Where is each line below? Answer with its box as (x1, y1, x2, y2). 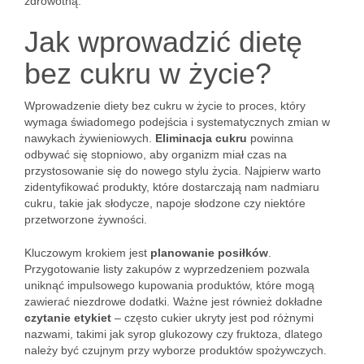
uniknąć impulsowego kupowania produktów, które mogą (24, 279, 314, 292)
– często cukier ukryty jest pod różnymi (111, 311, 314, 324)
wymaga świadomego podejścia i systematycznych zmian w (24, 115, 330, 128)
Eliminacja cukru (155, 132, 247, 145)
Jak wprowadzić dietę (24, 25, 302, 58)
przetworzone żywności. (24, 213, 147, 226)
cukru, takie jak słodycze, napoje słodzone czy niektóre (24, 197, 305, 210)
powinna (247, 132, 293, 145)
